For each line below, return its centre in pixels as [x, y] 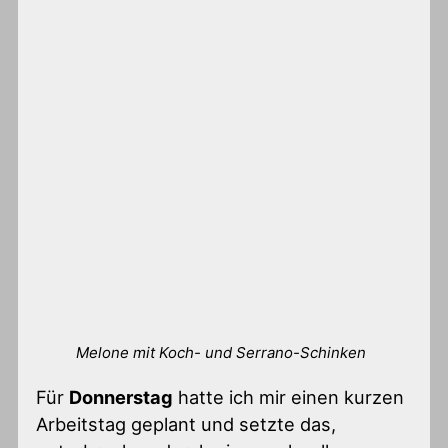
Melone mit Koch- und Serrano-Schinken [221, 352]
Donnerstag [121, 396]
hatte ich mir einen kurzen [289, 396]
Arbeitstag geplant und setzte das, [186, 423]
